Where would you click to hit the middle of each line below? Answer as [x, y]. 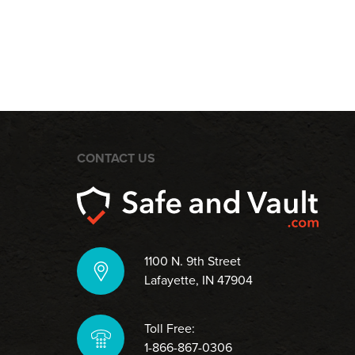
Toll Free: [170, 329]
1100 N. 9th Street [193, 261]
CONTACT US [116, 158]
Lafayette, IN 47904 [198, 281]
